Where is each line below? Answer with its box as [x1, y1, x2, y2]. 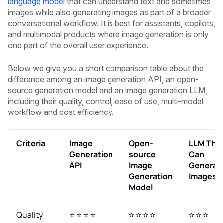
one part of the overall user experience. [8, 40, 148, 50]
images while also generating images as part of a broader [8, 7, 211, 17]
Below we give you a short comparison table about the [8, 63, 204, 73]
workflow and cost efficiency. [8, 107, 114, 117]
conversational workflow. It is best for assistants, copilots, [8, 18, 215, 28]
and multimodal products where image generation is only [8, 29, 209, 39]
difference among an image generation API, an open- [8, 74, 199, 84]
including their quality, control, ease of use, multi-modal [8, 96, 203, 106]
